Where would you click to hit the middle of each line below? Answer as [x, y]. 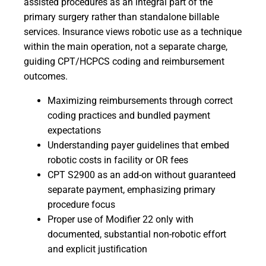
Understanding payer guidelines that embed [138, 145]
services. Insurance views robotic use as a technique [133, 32]
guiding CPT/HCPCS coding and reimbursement [124, 61]
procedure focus [81, 205]
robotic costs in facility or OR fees [118, 160]
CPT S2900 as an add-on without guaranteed [142, 175]
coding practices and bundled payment [129, 115]
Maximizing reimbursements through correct [140, 101]
